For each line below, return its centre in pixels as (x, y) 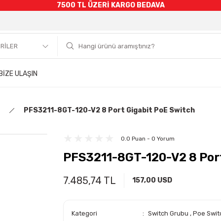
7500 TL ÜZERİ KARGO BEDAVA (110, 5)
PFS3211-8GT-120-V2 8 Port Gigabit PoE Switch (109, 110)
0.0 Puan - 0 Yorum (148, 139)
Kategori (84, 213)
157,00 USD (152, 180)
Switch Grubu (169, 213)
